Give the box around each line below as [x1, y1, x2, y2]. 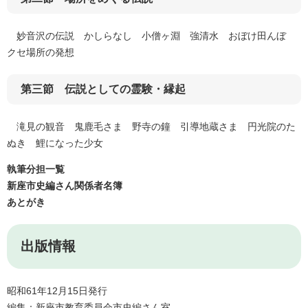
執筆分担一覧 [7, 164, 65, 175]
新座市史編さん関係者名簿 [7, 180, 122, 192]
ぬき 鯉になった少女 [7, 137, 103, 149]
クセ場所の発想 [7, 47, 74, 58]
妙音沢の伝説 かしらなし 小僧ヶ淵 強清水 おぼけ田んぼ [7, 30, 296, 42]
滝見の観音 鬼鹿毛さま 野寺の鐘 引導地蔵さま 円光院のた [7, 121, 296, 133]
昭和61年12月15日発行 [7, 285, 107, 297]
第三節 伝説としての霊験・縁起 [21, 83, 186, 96]
